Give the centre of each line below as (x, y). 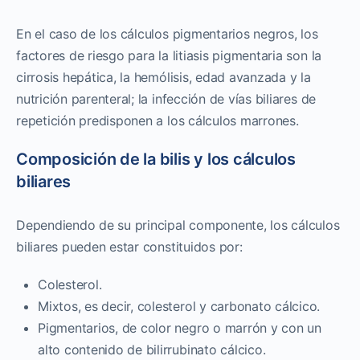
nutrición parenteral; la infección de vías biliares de (166, 98)
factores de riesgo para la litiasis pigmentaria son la (169, 55)
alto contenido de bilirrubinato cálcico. (152, 349)
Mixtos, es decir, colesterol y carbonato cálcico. (179, 306)
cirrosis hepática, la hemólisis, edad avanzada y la (164, 77)
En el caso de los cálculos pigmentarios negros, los (167, 33)
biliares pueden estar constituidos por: (129, 246)
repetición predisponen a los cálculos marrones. (157, 120)
